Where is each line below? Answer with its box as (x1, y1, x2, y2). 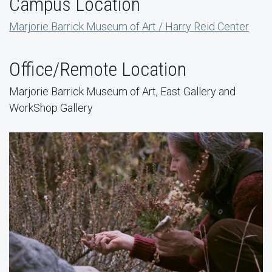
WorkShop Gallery (9, 101, 93, 114)
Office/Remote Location (9, 58, 186, 81)
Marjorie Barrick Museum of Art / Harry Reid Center (9, 20, 249, 33)
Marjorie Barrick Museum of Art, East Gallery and (9, 85, 236, 98)
